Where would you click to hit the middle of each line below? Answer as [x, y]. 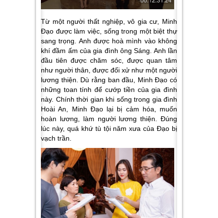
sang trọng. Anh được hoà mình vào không [109, 41]
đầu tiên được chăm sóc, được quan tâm [109, 61]
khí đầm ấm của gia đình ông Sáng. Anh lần [109, 51]
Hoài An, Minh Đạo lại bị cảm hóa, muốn [109, 109]
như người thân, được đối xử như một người [109, 70]
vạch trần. [56, 138]
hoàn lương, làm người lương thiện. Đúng [109, 119]
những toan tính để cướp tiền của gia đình [109, 90]
